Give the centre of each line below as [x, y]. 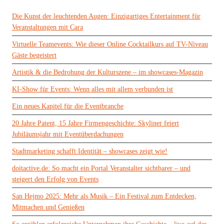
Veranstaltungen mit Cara [47, 27]
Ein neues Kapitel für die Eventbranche [68, 106]
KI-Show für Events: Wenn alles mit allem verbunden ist [92, 89]
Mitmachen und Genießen [48, 207]
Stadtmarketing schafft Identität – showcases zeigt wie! [90, 151]
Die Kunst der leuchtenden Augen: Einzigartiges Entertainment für [106, 16]
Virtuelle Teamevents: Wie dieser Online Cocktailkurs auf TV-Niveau [110, 44]
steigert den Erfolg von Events [55, 179]
